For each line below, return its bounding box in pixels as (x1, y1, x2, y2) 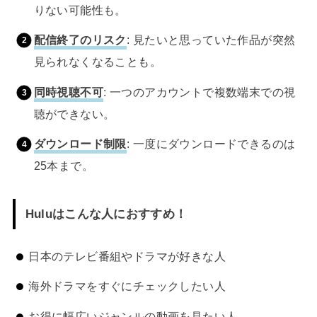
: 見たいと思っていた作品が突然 (126, 33, 296, 47)
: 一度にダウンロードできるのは (126, 137, 296, 151)
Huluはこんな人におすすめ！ (25, 206, 188, 221)
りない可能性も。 (33, 3, 127, 16)
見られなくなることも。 (33, 55, 162, 69)
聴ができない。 (33, 107, 115, 120)
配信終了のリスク (33, 33, 127, 47)
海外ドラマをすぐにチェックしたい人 (28, 279, 226, 293)
